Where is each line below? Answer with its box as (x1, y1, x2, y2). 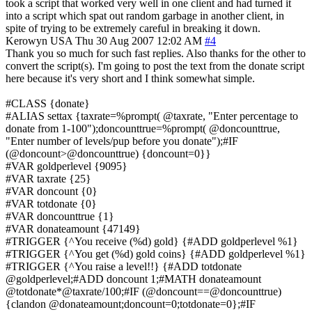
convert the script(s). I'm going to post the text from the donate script (6, 59, 304, 72)
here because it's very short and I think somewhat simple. (6, 72, 255, 84)
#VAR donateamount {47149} (6, 222, 141, 235)
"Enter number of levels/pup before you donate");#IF (6, 134, 238, 147)
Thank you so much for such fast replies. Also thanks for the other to (6, 47, 306, 59)
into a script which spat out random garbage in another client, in (6, 9, 284, 22)
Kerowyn (6, 34, 47, 47)
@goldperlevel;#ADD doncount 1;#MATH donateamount (6, 272, 261, 285)
